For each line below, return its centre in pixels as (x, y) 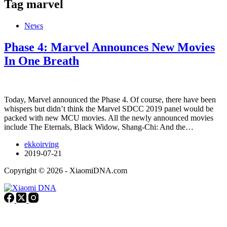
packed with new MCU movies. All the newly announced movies (109, 118)
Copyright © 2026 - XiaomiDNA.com (66, 170)
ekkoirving (42, 144)
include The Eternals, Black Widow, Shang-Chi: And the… (99, 127)
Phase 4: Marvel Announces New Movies (109, 47)
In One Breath (42, 61)
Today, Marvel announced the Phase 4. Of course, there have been (110, 99)
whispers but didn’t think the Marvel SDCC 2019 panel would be (109, 108)
